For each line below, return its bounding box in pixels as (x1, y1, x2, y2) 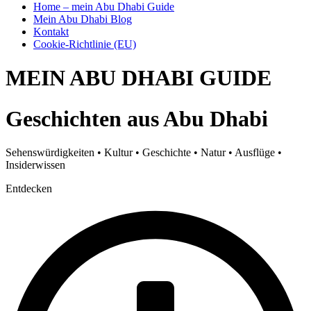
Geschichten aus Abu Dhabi (6, 106, 268, 131)
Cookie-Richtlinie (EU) (33, 37, 136, 50)
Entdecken (6, 183, 52, 195)
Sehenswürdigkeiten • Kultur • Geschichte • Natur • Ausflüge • (6, 146, 282, 159)
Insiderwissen (6, 159, 65, 171)
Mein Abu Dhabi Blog (33, 12, 132, 25)
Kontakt (33, 25, 69, 37)
